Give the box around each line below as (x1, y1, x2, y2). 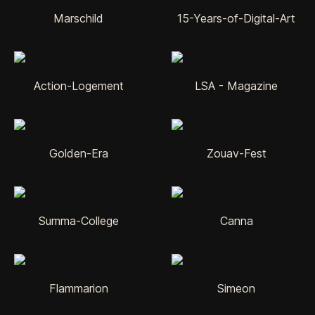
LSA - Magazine (195, 78, 278, 93)
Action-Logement (33, 78, 124, 93)
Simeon (217, 281, 255, 295)
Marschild (53, 11, 104, 25)
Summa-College (38, 213, 119, 228)
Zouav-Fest (206, 146, 266, 160)
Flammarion (49, 281, 108, 295)
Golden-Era (49, 146, 108, 160)
